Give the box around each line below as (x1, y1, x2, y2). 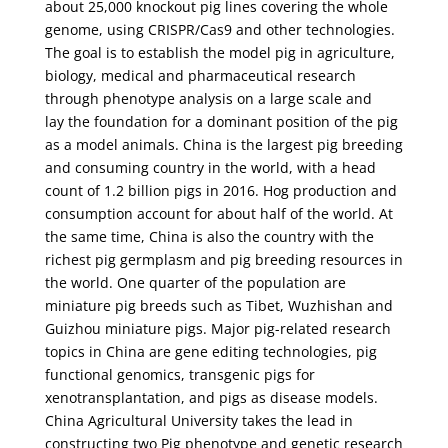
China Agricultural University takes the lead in (44, 411, 353, 430)
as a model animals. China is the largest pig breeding (44, 135, 403, 154)
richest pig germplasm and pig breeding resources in (44, 250, 403, 269)
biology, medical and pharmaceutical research (44, 66, 356, 85)
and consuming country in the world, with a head (44, 158, 376, 177)
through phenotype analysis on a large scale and (44, 89, 372, 108)
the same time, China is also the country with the (44, 227, 374, 246)
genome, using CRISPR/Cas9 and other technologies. (44, 20, 395, 39)
